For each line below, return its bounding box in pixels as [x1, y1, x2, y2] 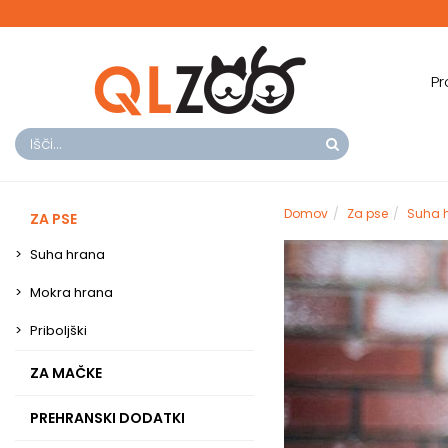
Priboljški [30, 321, 87, 340]
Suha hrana [30, 245, 105, 264]
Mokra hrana [30, 283, 113, 302]
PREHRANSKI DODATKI [30, 408, 185, 428]
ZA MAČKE [30, 363, 102, 383]
